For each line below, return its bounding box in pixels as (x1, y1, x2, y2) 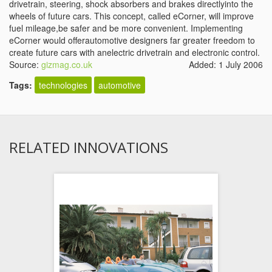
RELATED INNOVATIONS (9, 137, 168, 157)
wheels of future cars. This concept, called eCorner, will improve (9, 10, 254, 22)
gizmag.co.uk (41, 58, 92, 70)
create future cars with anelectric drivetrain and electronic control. (9, 46, 260, 58)
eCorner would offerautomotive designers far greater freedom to (9, 34, 255, 46)
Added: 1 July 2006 (189, 58, 263, 70)
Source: (9, 58, 41, 70)
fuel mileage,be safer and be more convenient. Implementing (9, 22, 243, 34)
